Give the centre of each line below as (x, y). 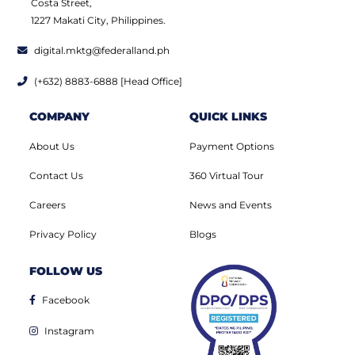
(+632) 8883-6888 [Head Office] (108, 82)
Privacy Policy (63, 235)
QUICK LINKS (228, 117)
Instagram (69, 331)
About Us (52, 147)
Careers (48, 205)
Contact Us (56, 176)
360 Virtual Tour (227, 176)
